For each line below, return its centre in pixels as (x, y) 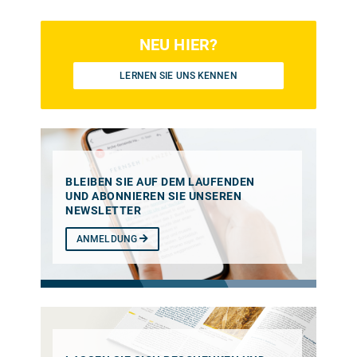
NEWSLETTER (103, 210)
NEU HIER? (178, 45)
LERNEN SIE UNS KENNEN (178, 76)
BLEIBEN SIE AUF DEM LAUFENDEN (160, 181)
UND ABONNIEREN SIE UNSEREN (153, 196)
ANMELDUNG (108, 239)
